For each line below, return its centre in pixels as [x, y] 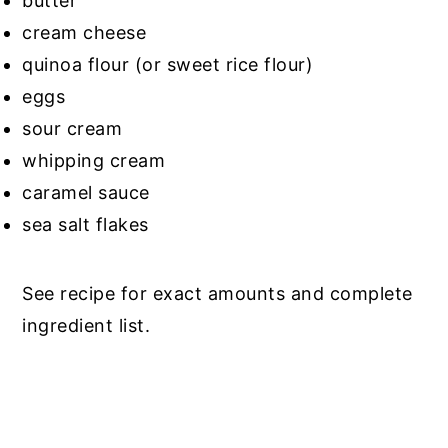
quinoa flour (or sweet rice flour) [168, 64]
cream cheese [84, 32]
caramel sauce [86, 192]
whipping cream [94, 160]
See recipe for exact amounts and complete [217, 293]
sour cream [72, 128]
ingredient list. [86, 325]
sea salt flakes [85, 224]
